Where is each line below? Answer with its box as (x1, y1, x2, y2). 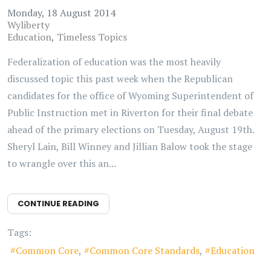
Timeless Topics (57, 30, 127, 44)
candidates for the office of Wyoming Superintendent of (7, 89, 253, 102)
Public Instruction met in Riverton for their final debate (7, 106, 253, 119)
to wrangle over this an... (7, 157, 116, 170)
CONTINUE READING (18, 198, 99, 209)
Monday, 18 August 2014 (7, 6, 116, 19)
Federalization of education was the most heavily (7, 55, 221, 68)
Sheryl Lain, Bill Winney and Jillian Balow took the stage (7, 140, 252, 153)
